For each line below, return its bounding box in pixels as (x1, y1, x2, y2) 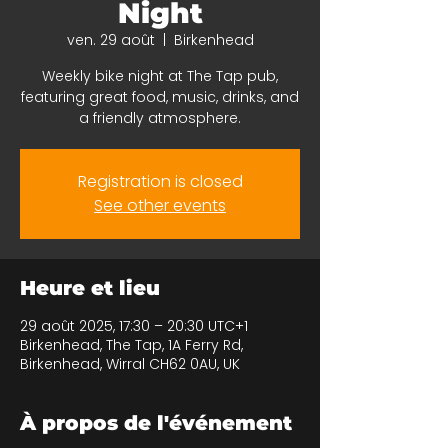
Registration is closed (77, 170, 243, 193)
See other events (94, 194, 226, 217)
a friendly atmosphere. (79, 108, 241, 128)
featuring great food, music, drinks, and (21, 87, 299, 107)
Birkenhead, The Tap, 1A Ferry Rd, (20, 335, 243, 355)
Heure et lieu (20, 276, 160, 300)
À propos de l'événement (20, 411, 292, 435)
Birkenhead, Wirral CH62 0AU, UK (20, 354, 240, 374)
